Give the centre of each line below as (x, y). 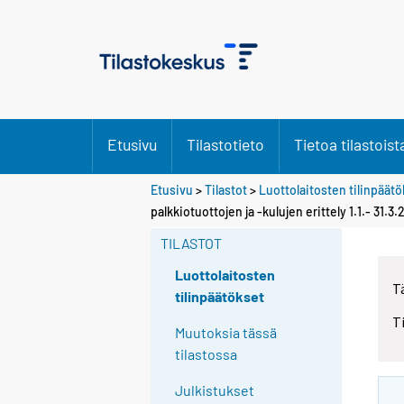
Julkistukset (215, 390)
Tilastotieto (225, 144)
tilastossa (207, 354)
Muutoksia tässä (226, 333)
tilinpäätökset (220, 297)
